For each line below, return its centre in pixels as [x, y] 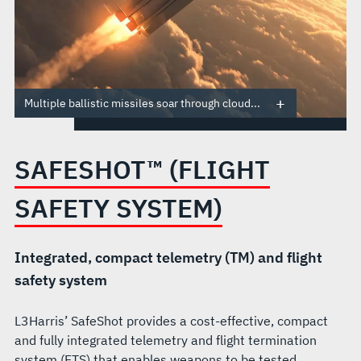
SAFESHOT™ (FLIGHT [142, 169]
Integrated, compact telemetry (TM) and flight [168, 257]
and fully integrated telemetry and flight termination [165, 340]
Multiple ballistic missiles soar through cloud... [142, 103]
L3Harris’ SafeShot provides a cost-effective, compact [171, 321]
